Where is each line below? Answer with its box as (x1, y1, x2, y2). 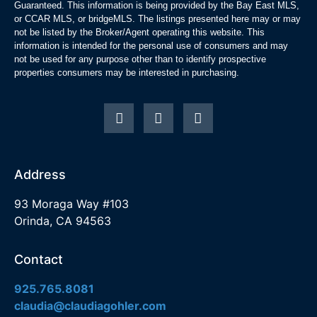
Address (14, 166, 66, 182)
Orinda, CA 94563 (14, 213, 111, 228)
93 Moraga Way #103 (14, 196, 129, 211)
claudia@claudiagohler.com (14, 299, 166, 313)
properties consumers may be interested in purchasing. (14, 67, 239, 78)
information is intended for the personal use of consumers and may (14, 40, 288, 51)
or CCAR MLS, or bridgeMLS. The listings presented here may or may (14, 13, 301, 24)
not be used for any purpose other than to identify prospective (14, 53, 266, 64)
